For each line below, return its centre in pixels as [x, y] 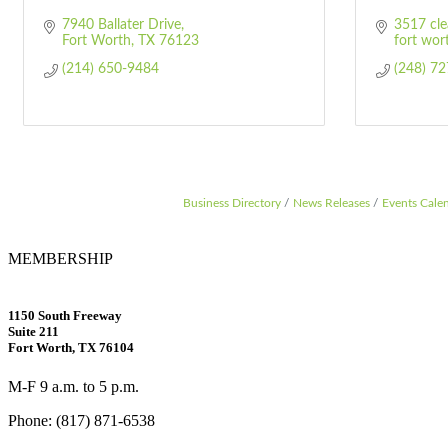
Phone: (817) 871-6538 [81, 421]
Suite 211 [33, 332]
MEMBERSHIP [60, 258]
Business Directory [232, 203]
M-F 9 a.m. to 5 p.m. [73, 387]
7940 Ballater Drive [121, 25]
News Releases [331, 203]
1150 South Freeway [65, 316]
